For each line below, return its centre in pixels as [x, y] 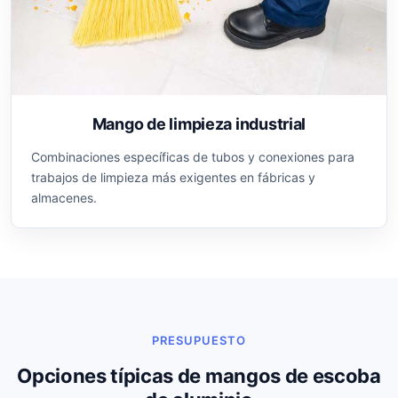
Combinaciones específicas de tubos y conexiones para [193, 157]
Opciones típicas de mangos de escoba [199, 376]
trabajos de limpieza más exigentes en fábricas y [173, 178]
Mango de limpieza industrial [199, 124]
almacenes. [64, 198]
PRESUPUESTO [199, 341]
